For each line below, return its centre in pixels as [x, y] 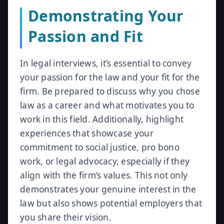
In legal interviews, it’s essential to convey [106, 63]
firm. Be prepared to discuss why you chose [110, 91]
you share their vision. [66, 217]
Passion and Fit [85, 36]
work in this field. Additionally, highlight [102, 119]
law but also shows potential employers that [111, 203]
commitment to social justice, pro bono [100, 147]
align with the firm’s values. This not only [104, 175]
